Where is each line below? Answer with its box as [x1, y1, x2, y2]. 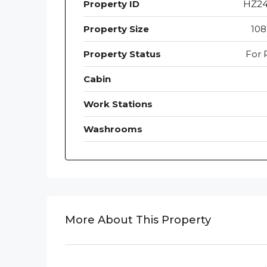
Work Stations [83, 98, 153, 110]
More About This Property [65, 213, 211, 226]
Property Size [83, 23, 149, 35]
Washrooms [83, 123, 142, 135]
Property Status [83, 48, 161, 60]
